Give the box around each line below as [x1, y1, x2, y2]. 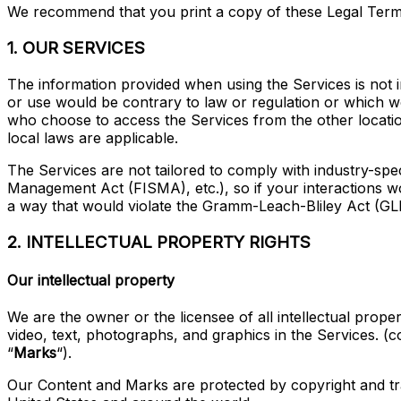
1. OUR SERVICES [7, 38, 145, 59]
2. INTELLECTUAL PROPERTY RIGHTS [7, 231, 311, 252]
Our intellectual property [7, 270, 175, 289]
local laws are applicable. [7, 128, 178, 147]
